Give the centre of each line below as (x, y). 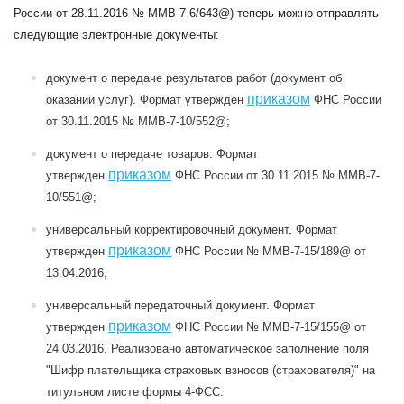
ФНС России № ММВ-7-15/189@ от (269, 251)
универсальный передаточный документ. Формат (180, 305)
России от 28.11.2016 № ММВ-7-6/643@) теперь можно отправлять (196, 13)
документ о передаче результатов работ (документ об (194, 78)
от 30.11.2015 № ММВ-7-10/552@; (138, 121)
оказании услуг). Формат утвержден (147, 100)
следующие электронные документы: (116, 35)
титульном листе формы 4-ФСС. (135, 392)
